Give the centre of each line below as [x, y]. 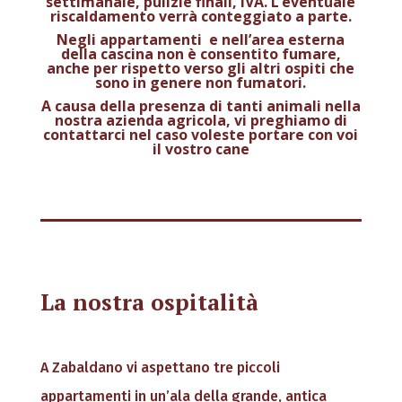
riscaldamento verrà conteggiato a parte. [201, 16]
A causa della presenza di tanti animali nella [201, 105]
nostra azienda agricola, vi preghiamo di [201, 120]
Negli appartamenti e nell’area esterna [201, 39]
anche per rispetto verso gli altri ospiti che [201, 68]
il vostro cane [201, 149]
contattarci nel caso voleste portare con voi [201, 134]
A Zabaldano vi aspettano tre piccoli [160, 368]
